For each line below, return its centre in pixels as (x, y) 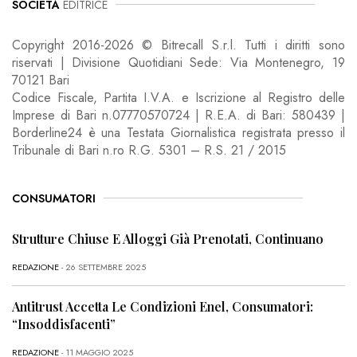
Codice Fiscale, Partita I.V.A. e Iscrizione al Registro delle (178, 97)
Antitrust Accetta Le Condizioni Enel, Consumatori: (163, 307)
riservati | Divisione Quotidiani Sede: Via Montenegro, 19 (178, 62)
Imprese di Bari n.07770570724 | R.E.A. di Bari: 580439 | (178, 115)
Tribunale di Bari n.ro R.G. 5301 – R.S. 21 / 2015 (149, 150)
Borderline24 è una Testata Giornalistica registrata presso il (178, 132)
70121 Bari (41, 80)
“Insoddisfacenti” (64, 324)
